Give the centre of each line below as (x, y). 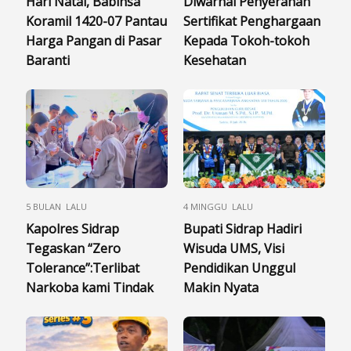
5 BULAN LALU (56, 206)
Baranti (48, 60)
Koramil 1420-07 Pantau (96, 21)
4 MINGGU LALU (218, 206)
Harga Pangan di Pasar (94, 40)
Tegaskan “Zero (73, 248)
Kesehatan (215, 60)
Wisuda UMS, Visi (234, 248)
